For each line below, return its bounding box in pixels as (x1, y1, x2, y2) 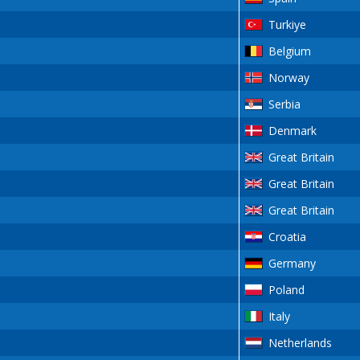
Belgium (268, 43, 311, 59)
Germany (268, 256, 316, 272)
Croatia (268, 229, 306, 245)
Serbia (268, 96, 301, 112)
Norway (268, 70, 309, 86)
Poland (268, 282, 305, 298)
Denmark (268, 123, 317, 139)
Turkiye (268, 17, 306, 33)
